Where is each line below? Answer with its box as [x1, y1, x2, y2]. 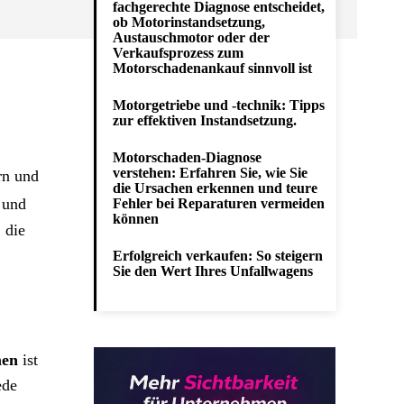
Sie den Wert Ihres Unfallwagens [113, 263, 313, 279]
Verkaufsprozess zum [113, 45, 243, 60]
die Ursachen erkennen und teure [113, 180, 317, 196]
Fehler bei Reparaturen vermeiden [113, 196, 325, 211]
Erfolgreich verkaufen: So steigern [113, 248, 323, 263]
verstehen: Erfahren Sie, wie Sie [113, 165, 308, 180]
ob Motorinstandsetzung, [113, 14, 265, 30]
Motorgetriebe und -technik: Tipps [113, 97, 325, 113]
